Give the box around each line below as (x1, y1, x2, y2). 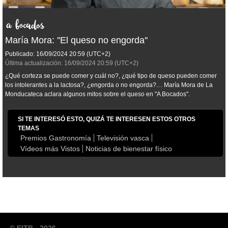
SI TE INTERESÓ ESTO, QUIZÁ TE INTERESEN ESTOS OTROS (18, 116, 195, 123)
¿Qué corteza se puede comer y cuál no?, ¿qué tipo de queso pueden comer (5, 72, 217, 80)
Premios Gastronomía (20, 134, 91, 142)
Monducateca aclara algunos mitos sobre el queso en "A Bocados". (5, 91, 190, 98)
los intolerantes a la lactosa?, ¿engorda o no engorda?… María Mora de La (5, 81, 213, 89)
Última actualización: (5, 60, 63, 67)
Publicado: (5, 50, 35, 58)
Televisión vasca (97, 134, 149, 142)
